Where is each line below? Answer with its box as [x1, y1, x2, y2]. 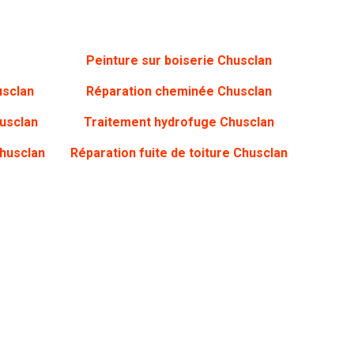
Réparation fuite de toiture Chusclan [70, 145, 288, 160]
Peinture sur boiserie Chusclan [85, 53, 272, 68]
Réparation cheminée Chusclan [85, 84, 272, 99]
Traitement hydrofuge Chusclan [83, 115, 274, 130]
